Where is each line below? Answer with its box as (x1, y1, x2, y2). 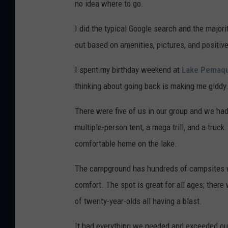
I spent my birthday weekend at (75, 64, 182, 75)
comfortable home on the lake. (75, 138, 177, 149)
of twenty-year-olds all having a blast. (75, 195, 202, 206)
